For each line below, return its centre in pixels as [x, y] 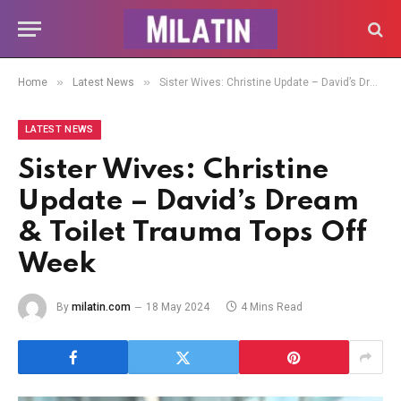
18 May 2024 [178, 307]
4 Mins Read [272, 307]
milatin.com [101, 307]
